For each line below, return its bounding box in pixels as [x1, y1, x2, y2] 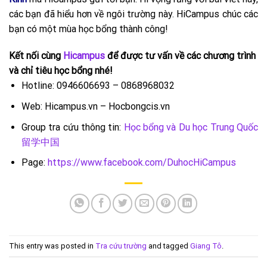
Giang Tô [190, 241, 222, 250]
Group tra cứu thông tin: [21, 121, 124, 133]
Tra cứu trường [95, 241, 147, 250]
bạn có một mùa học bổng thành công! [9, 23, 168, 35]
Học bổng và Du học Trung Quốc [123, 121, 259, 133]
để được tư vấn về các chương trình [105, 50, 256, 62]
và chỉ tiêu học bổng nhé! [9, 65, 113, 77]
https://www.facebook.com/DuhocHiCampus [47, 157, 236, 169]
